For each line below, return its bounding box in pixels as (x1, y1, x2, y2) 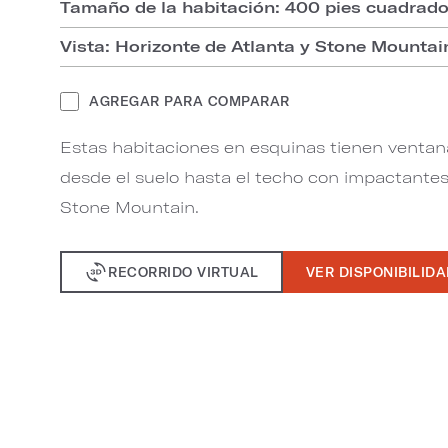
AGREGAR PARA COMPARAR (89, 93, 290, 108)
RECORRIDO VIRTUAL (108, 265, 259, 279)
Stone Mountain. (60, 197, 199, 216)
